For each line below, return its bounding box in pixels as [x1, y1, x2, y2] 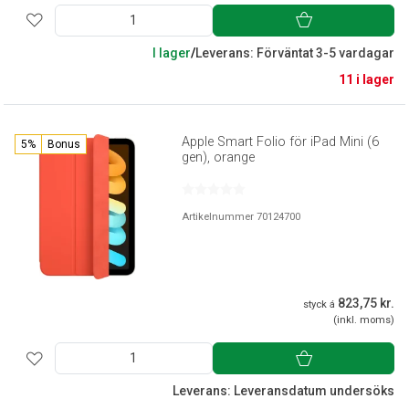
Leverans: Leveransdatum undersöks [173, 383, 394, 399]
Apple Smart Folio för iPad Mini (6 [182, 134, 380, 151]
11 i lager [339, 72, 394, 88]
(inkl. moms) [333, 314, 394, 327]
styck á [303, 299, 335, 311]
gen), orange [182, 150, 256, 166]
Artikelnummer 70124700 [182, 211, 301, 224]
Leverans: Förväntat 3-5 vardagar [195, 46, 394, 61]
